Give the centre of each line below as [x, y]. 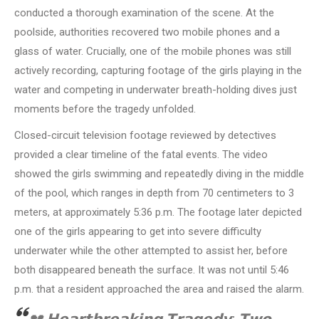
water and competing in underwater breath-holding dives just [156, 90]
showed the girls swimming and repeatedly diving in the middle [159, 174]
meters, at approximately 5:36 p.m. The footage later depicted [158, 213]
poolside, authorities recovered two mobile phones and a [147, 32]
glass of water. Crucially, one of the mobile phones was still [153, 52]
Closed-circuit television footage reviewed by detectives [145, 136]
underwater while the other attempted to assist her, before [151, 251]
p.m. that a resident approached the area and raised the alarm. [159, 289]
